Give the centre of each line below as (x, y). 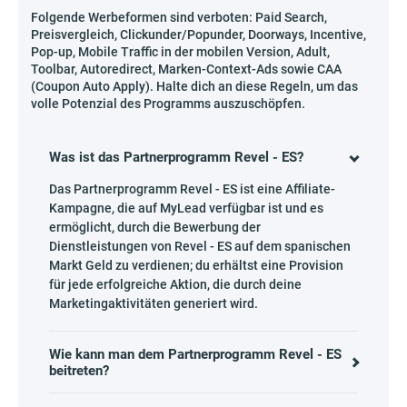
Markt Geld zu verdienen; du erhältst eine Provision (196, 266)
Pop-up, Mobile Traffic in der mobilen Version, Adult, (180, 52)
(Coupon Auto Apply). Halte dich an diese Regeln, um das (194, 87)
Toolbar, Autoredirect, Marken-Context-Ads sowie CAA (186, 69)
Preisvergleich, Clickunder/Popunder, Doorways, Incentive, (199, 35)
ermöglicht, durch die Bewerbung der (155, 228)
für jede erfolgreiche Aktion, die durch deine (175, 285)
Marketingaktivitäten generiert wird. (154, 304)
